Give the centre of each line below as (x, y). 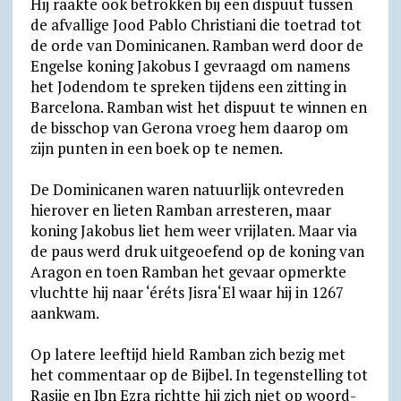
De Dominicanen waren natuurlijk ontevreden (187, 189)
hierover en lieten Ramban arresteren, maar (180, 210)
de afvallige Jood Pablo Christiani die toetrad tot (196, 25)
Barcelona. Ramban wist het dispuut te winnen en (198, 107)
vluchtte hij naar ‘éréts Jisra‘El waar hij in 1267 (187, 292)
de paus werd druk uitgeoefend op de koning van (197, 251)
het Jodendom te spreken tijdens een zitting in (188, 86)
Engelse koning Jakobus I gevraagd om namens (190, 66)
